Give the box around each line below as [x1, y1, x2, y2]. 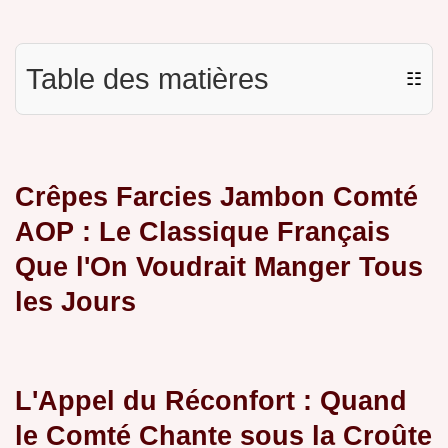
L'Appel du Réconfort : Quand [15, 385, 407, 417]
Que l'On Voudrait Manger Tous [15, 251, 423, 283]
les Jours [15, 286, 136, 318]
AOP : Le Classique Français [15, 216, 390, 248]
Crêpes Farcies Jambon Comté [15, 181, 418, 213]
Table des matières [26, 63, 269, 96]
